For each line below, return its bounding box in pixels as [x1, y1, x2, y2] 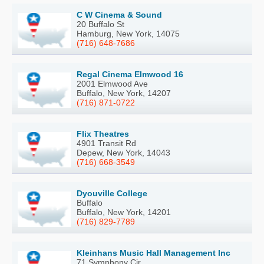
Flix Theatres [77, 129, 129, 139]
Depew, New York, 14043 [77, 148, 170, 158]
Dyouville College [77, 189, 147, 199]
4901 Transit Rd [77, 138, 136, 148]
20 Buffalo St [77, 19, 124, 29]
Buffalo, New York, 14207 [77, 88, 171, 98]
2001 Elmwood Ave [77, 79, 148, 89]
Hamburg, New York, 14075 [77, 29, 180, 39]
